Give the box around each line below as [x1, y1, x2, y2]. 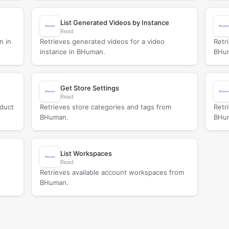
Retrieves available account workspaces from [39, 168, 184, 176]
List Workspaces [60, 149, 112, 157]
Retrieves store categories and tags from [39, 103, 171, 111]
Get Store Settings [60, 84, 119, 92]
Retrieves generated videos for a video [39, 37, 165, 45]
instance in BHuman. [39, 48, 105, 56]
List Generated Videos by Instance [60, 18, 169, 27]
